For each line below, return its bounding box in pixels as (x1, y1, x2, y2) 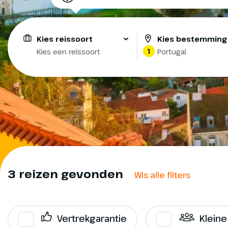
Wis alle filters (134, 169, 190, 181)
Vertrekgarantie (57, 212, 127, 224)
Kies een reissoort (37, 46, 100, 56)
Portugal (157, 46, 186, 56)
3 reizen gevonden (8, 165, 126, 181)
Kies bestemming (157, 34, 227, 44)
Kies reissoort (37, 34, 93, 44)
